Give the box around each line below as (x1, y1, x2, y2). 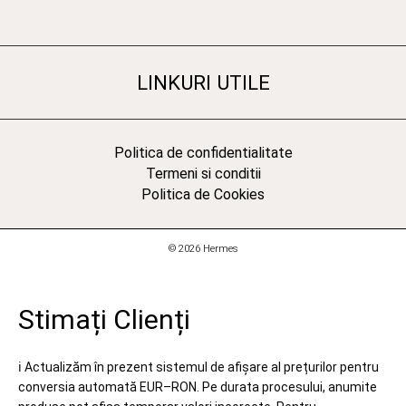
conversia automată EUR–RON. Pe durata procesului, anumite (18, 379, 377, 394)
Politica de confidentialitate (113, 144, 293, 162)
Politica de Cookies (141, 186, 265, 204)
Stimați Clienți (18, 303, 190, 335)
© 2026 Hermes (168, 243, 238, 256)
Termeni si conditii (145, 165, 261, 183)
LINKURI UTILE (136, 71, 270, 95)
